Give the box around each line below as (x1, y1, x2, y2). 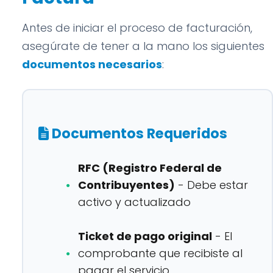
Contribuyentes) (78, 177, 175, 193)
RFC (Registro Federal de (78, 160, 222, 175)
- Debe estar (175, 177, 248, 193)
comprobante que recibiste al (78, 246, 243, 261)
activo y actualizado (78, 194, 191, 210)
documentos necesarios (22, 57, 162, 72)
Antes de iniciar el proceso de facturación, (22, 20, 252, 35)
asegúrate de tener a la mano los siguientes (22, 38, 264, 54)
